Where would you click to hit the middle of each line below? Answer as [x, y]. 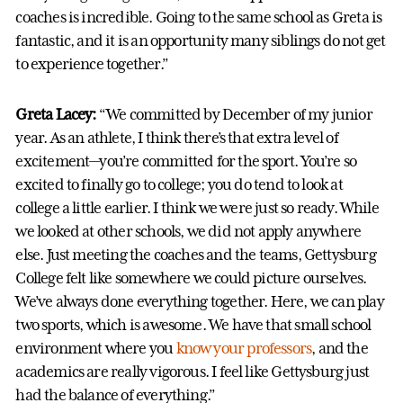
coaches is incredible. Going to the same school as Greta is [199, 18]
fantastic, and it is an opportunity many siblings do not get [201, 41]
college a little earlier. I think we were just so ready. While [197, 208]
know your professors [244, 349]
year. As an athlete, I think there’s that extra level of [177, 138]
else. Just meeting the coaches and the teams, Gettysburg [196, 255]
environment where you [96, 349]
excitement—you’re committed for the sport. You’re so [186, 161]
